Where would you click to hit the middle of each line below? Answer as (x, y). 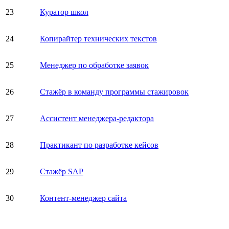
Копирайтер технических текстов (98, 38)
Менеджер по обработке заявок (94, 65)
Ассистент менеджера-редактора (97, 118)
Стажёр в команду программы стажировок (114, 91)
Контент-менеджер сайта (83, 198)
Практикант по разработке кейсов (99, 145)
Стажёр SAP (62, 171)
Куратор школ (64, 12)
